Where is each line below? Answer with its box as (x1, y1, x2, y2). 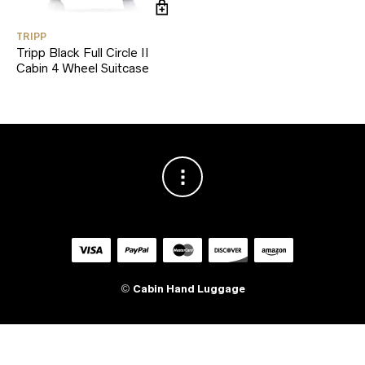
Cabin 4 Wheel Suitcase (16, 60, 149, 75)
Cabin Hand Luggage (132, 282, 245, 295)
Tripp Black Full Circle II (16, 45, 149, 59)
